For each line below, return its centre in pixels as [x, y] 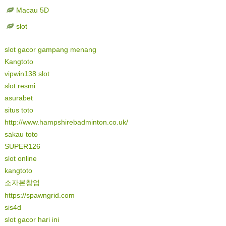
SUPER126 [22, 147]
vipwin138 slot [27, 74]
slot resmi [20, 86]
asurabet [18, 98]
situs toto [19, 110]
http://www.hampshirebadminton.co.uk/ [66, 122]
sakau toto [21, 134]
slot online [20, 159]
